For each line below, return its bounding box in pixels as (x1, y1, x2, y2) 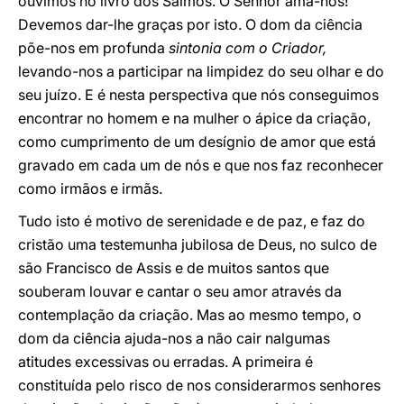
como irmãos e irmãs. (18, 179, 162, 197)
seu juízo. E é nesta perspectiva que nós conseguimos (18, 86, 379, 104)
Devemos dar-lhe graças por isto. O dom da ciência (18, 15, 363, 33)
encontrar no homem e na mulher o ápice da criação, (18, 109, 371, 127)
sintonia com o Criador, (169, 39, 326, 57)
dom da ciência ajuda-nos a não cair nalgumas (18, 329, 330, 347)
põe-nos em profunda (18, 39, 169, 57)
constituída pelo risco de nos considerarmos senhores (18, 376, 381, 394)
